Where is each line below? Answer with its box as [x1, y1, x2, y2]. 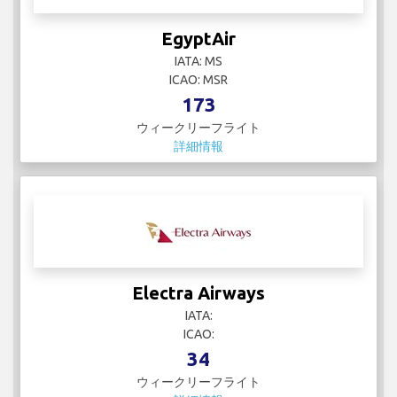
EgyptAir [161, 28, 236, 50]
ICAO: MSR [169, 73, 228, 88]
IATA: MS [175, 54, 222, 69]
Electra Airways [132, 283, 265, 304]
